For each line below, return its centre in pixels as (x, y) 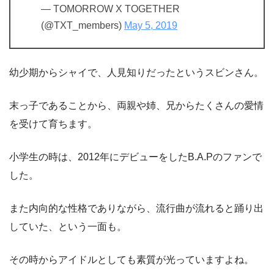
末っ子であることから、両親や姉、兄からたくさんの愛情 (136, 105)
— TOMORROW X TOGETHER (110, 9)
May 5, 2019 (151, 25)
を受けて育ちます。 (53, 124)
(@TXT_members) (83, 25)
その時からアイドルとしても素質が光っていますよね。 (131, 259)
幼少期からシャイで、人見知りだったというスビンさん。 (136, 72)
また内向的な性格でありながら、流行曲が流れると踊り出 (136, 208)
